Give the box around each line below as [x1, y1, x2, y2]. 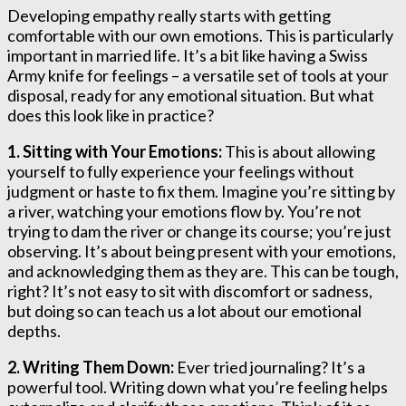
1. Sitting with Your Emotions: [7, 140, 222, 161]
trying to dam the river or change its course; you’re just [7, 220, 391, 241]
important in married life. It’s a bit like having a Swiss [7, 44, 368, 65]
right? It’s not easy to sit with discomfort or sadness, [7, 280, 372, 301]
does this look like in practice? [7, 104, 214, 125]
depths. [7, 320, 61, 341]
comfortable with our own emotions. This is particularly [7, 24, 393, 45]
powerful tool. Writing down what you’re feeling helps [7, 376, 388, 397]
